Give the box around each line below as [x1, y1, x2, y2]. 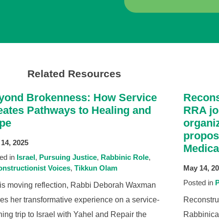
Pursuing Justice [39, 153, 97, 161]
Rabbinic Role [100, 153, 149, 161]
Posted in [183, 178, 216, 187]
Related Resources [27, 68, 121, 79]
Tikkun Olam [74, 164, 117, 172]
